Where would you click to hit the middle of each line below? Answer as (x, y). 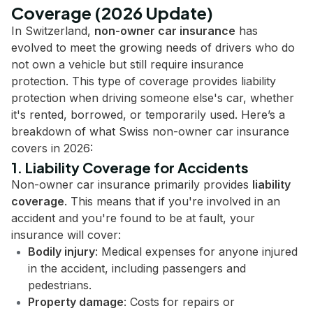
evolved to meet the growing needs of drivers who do (153, 48)
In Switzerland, (53, 31)
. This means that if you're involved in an (172, 201)
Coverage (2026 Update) (112, 13)
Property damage (76, 302)
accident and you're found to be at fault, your (133, 218)
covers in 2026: (52, 148)
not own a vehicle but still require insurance (128, 64)
